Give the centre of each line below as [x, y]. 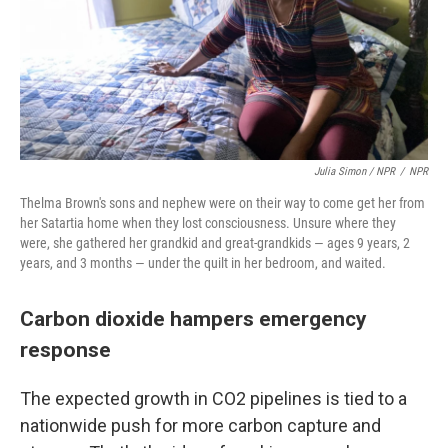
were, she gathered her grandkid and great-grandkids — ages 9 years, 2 [215, 242]
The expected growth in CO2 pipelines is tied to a [213, 398]
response [65, 349]
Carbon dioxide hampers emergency [193, 318]
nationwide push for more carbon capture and [200, 425]
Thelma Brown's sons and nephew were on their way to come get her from [222, 202]
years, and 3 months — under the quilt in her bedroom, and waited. [203, 262]
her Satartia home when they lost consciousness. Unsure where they [208, 222]
